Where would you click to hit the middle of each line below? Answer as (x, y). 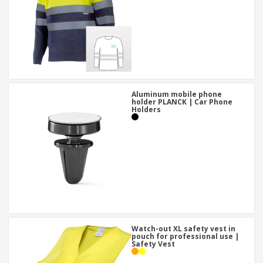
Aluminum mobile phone (177, 95)
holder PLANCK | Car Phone (182, 102)
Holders (146, 110)
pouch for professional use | (185, 237)
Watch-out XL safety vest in (183, 229)
